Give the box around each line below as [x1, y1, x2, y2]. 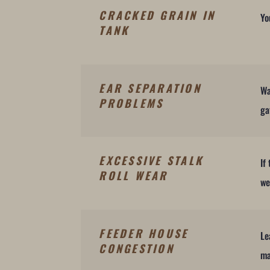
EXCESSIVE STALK [99, 152, 204, 169]
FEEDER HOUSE [99, 225, 189, 242]
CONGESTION [99, 240, 174, 257]
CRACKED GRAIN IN [99, 7, 221, 23]
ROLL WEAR [99, 168, 168, 184]
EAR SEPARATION [99, 80, 201, 96]
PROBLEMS [99, 95, 164, 111]
